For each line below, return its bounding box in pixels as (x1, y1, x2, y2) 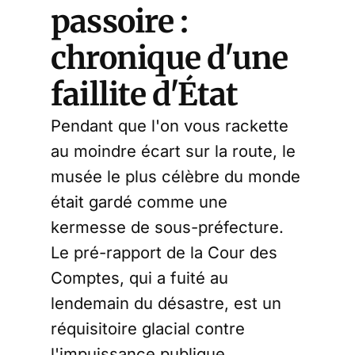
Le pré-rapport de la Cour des (51, 242, 277, 263)
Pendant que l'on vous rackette (51, 116, 288, 136)
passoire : (51, 2, 189, 42)
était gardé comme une (51, 192, 227, 212)
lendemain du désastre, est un (51, 293, 281, 314)
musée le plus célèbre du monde (51, 166, 300, 187)
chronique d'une (51, 39, 288, 78)
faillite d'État (51, 75, 239, 115)
